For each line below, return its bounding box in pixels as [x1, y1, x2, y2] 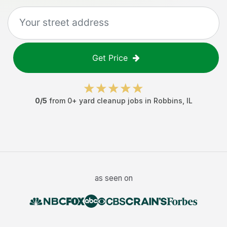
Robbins [153, 96, 182, 105]
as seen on [94, 173, 133, 183]
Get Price [92, 53, 128, 63]
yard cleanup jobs [79, 96, 143, 105]
